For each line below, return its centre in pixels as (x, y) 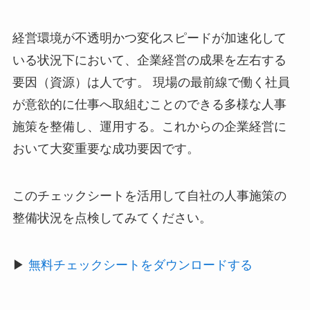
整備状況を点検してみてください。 (112, 218)
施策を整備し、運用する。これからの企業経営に (149, 127)
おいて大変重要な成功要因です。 (106, 149)
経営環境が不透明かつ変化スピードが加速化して (149, 38)
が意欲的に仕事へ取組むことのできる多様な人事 (149, 105)
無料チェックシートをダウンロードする (140, 265)
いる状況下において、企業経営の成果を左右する (149, 61)
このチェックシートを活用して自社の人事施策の (149, 196)
